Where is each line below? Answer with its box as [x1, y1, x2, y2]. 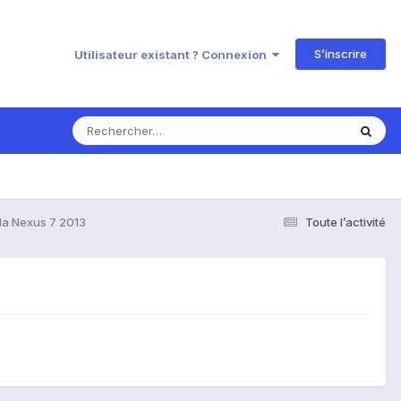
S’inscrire [314, 46, 367, 61]
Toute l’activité [305, 214, 386, 229]
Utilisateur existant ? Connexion [74, 47, 272, 62]
